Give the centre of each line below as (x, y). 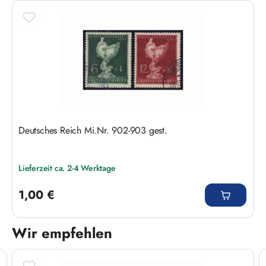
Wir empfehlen (62, 233)
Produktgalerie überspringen (67, 255)
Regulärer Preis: (44, 180)
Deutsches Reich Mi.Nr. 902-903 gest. (93, 130)
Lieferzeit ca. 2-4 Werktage (67, 168)
